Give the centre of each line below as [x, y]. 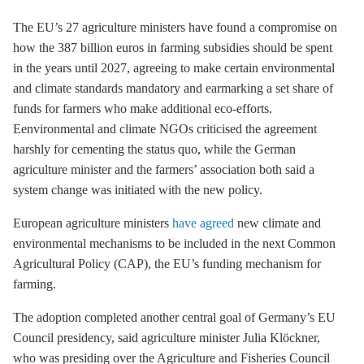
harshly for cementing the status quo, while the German [154, 149]
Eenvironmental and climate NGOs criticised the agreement [165, 128]
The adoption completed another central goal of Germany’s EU [174, 317]
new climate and [277, 223]
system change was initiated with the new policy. [138, 189]
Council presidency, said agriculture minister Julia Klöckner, [167, 337]
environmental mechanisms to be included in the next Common [174, 243]
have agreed [203, 223]
